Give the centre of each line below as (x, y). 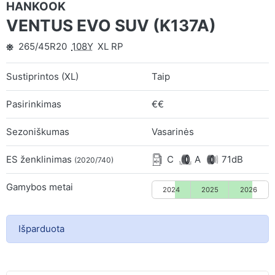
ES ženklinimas (40, 159)
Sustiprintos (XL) (42, 76)
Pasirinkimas (34, 104)
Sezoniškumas (38, 131)
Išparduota (41, 228)
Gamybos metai (40, 187)
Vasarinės (173, 131)
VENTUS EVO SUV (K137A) (111, 25)
